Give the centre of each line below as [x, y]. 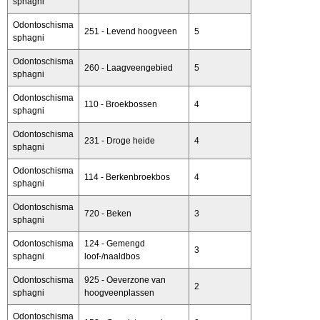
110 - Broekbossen [121, 104]
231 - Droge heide [120, 140]
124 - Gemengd [115, 243]
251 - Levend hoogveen [131, 31]
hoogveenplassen [119, 292]
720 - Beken [108, 213]
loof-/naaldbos [112, 256]
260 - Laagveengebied [129, 67]
